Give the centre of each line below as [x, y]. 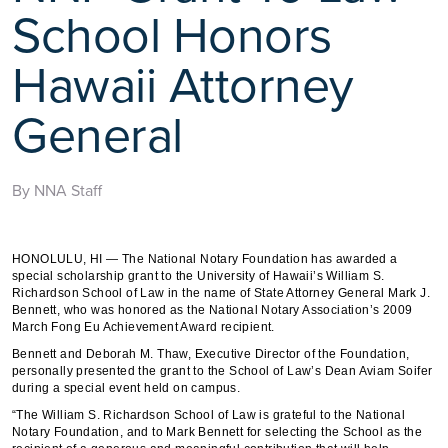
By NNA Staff [57, 190]
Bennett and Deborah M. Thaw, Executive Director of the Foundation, [211, 353]
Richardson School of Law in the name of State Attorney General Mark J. [221, 292]
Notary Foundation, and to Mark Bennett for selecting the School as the [217, 431]
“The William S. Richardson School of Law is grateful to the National [209, 414]
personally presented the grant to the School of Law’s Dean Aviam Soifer [222, 370]
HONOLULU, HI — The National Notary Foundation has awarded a [205, 258]
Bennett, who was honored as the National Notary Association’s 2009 [212, 309]
